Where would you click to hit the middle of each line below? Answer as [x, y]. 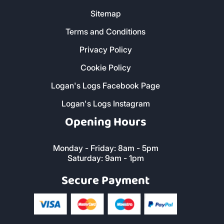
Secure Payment [106, 180]
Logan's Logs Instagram [105, 104]
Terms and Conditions [106, 32]
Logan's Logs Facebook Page [106, 86]
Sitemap [105, 14]
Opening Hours [105, 122]
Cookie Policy [105, 68]
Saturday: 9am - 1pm [105, 158]
